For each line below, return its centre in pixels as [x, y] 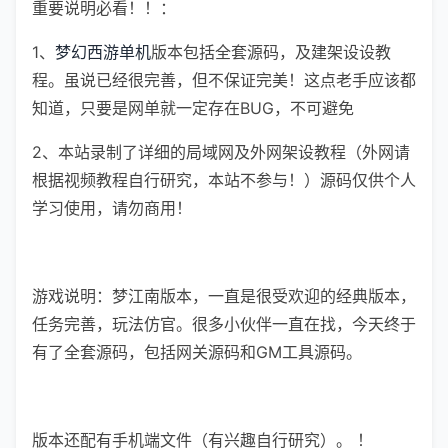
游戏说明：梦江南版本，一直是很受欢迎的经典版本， [224, 296]
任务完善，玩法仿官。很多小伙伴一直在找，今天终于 [224, 324]
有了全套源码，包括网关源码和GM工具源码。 [197, 352]
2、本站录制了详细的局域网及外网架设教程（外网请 [221, 152]
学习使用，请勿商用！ [112, 208]
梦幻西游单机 [103, 52]
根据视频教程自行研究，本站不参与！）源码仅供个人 [224, 180]
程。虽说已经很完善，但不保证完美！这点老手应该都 [224, 80]
